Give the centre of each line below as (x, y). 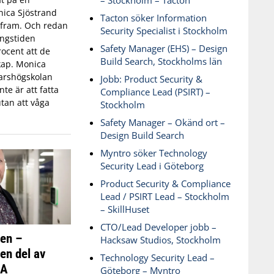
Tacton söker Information (153, 18)
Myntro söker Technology (154, 153)
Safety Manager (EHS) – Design (164, 48)
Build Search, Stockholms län (161, 61)
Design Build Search (142, 135)
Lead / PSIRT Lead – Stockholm (165, 196)
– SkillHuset (124, 209)
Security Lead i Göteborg (152, 166)
